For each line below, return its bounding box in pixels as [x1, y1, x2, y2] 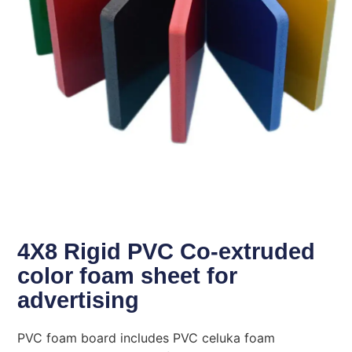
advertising [17, 287, 140, 313]
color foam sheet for [17, 262, 238, 288]
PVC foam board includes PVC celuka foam [17, 329, 276, 346]
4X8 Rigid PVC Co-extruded [17, 238, 316, 264]
